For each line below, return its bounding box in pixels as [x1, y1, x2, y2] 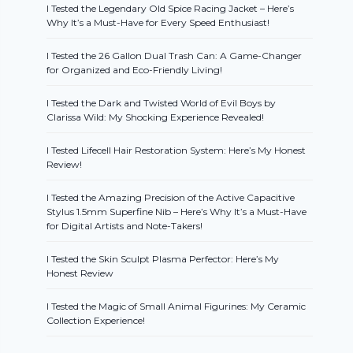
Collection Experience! [46, 314, 146, 327]
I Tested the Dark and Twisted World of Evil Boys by [46, 97, 277, 110]
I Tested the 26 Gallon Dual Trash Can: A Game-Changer [46, 50, 303, 62]
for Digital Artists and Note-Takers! [46, 220, 203, 232]
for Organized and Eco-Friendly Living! [46, 64, 223, 76]
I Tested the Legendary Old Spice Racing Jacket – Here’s [46, 2, 295, 15]
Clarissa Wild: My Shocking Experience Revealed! [46, 111, 265, 124]
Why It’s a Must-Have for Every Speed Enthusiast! [46, 17, 270, 29]
